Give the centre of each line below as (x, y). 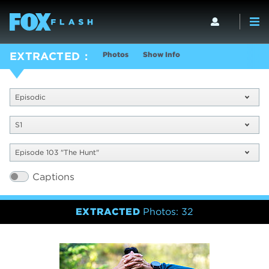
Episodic (30, 97)
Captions (53, 177)
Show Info (161, 54)
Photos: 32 (168, 212)
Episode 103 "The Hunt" (57, 153)
